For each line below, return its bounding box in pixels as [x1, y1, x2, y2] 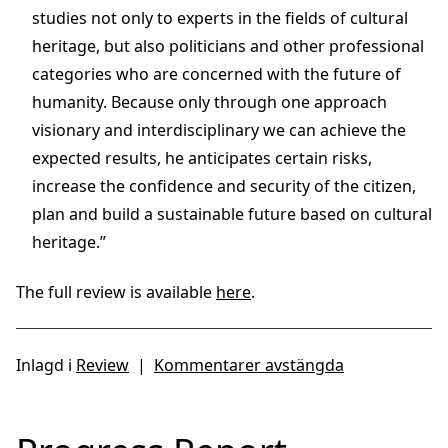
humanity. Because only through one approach [32, 90, 387, 113]
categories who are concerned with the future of [32, 62, 401, 85]
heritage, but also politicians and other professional [32, 34, 424, 57]
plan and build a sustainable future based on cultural [32, 202, 432, 225]
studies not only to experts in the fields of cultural [32, 6, 408, 29]
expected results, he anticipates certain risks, [32, 146, 372, 169]
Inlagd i [16, 353, 76, 376]
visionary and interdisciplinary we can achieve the [32, 118, 406, 141]
